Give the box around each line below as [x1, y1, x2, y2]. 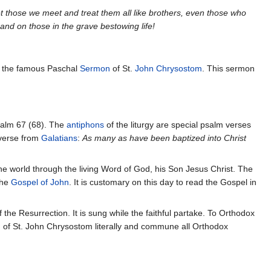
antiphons [67, 119, 104, 129]
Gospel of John [11, 177, 69, 187]
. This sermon [202, 64, 255, 74]
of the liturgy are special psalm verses [104, 119, 251, 129]
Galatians [41, 132, 77, 143]
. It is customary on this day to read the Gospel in [69, 177, 256, 187]
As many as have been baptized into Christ [82, 132, 246, 143]
